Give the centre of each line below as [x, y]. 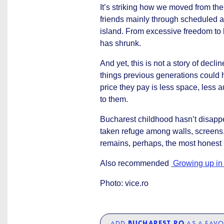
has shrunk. [120, 43]
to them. [114, 99]
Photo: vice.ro [124, 183]
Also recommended [135, 163]
